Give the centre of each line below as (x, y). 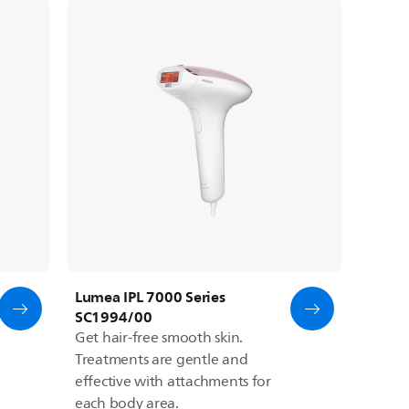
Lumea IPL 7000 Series (150, 296)
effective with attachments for (173, 381)
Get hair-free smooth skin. (158, 337)
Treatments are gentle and (161, 359)
